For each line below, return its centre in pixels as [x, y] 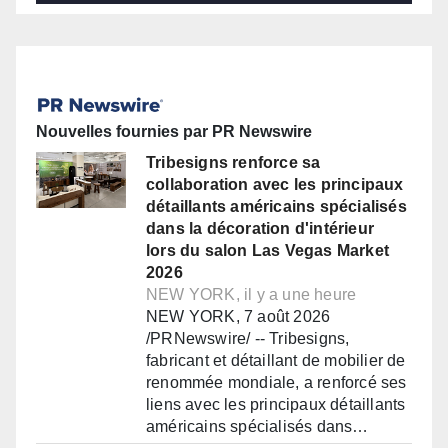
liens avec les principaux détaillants [276, 405]
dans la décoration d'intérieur [260, 229]
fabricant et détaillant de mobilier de [276, 361]
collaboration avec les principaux [275, 185]
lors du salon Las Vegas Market [267, 251]
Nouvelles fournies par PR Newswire [174, 132]
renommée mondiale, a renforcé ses [276, 383]
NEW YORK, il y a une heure [251, 295]
